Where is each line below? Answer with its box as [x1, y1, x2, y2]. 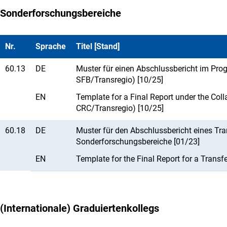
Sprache [35, 42, 66, 52]
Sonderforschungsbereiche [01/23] [76, 137, 200, 147]
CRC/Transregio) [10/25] [76, 103, 164, 113]
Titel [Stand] [76, 42, 120, 52]
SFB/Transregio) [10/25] [76, 75, 163, 85]
